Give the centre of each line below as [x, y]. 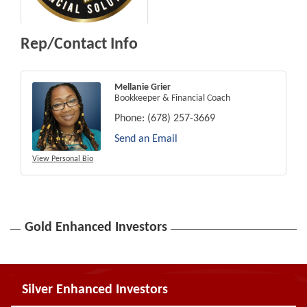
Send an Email [146, 139]
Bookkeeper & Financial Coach [172, 98]
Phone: [130, 118]
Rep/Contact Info [79, 44]
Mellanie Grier [143, 87]
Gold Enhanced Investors [96, 227]
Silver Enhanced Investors [95, 290]
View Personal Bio [63, 159]
